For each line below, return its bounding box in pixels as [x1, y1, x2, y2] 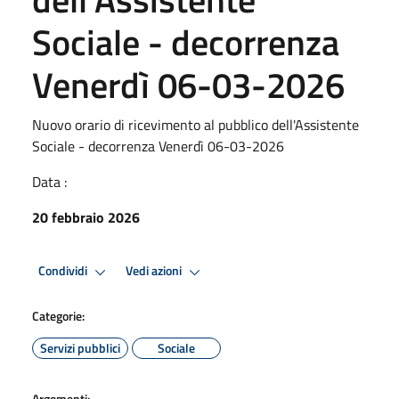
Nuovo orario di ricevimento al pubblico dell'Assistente [32, 113, 359, 135]
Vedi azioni [126, 261, 184, 281]
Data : [32, 170, 67, 192]
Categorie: [32, 305, 85, 325]
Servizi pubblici [40, 338, 120, 357]
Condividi [38, 261, 90, 281]
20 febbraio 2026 [32, 206, 140, 228]
